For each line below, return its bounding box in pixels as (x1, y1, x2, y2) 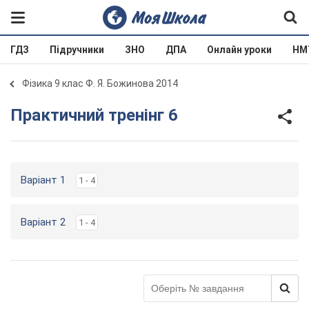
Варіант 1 (21, 174, 66, 186)
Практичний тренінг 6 (23, 105, 178, 125)
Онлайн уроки (207, 44, 272, 55)
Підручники (50, 44, 104, 55)
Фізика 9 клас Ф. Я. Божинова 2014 (22, 78, 178, 89)
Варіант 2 (21, 216, 66, 228)
